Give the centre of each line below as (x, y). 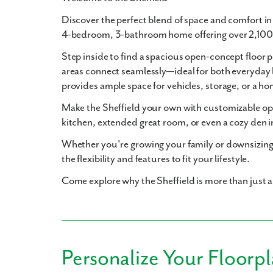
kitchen (77, 123)
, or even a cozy (218, 123)
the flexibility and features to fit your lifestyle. (156, 159)
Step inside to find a (104, 57)
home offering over (208, 35)
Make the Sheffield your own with (133, 108)
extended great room (141, 123)
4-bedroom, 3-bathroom (114, 35)
